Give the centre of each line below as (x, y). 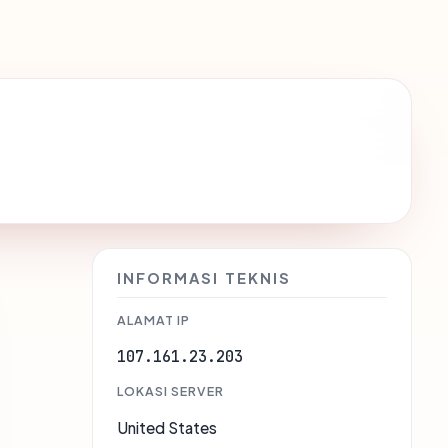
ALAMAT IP (153, 320)
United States (167, 428)
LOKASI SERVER (170, 391)
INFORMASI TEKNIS (204, 278)
